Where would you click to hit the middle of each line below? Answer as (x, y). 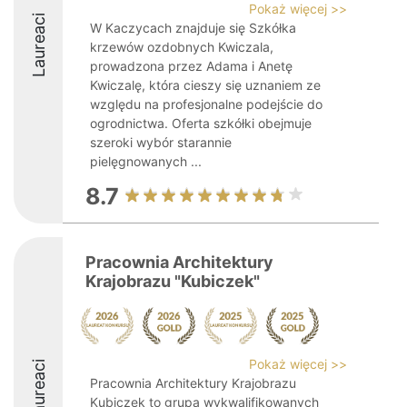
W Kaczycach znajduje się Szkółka (193, 28)
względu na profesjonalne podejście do (206, 104)
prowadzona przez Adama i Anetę (191, 66)
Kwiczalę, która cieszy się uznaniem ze (205, 85)
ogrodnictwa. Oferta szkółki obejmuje (201, 123)
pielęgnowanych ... (146, 161)
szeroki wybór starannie (161, 142)
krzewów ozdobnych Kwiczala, (182, 47)
